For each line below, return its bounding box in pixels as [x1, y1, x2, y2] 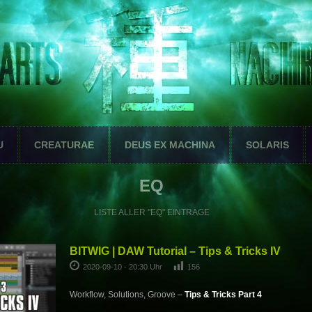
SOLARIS [246, 139, 289, 150]
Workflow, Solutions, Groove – [69, 290, 185, 300]
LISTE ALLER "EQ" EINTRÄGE [93, 208, 210, 217]
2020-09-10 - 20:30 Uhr [82, 263, 164, 271]
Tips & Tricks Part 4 [184, 290, 262, 300]
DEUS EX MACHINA [125, 139, 215, 150]
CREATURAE [34, 139, 94, 150]
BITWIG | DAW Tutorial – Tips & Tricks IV [69, 244, 281, 257]
